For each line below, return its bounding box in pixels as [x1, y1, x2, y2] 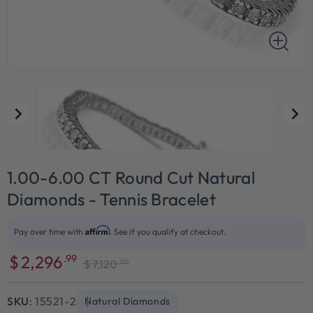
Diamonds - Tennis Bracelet [7, 188, 216, 210]
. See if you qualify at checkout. [110, 226, 226, 237]
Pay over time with [14, 226, 85, 237]
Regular [82, 270, 116, 284]
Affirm [85, 224, 110, 235]
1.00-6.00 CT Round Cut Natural [7, 166, 255, 188]
